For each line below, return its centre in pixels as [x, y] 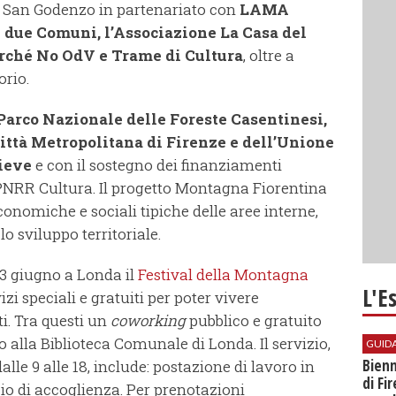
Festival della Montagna [223, 275]
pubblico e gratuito [255, 321]
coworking [150, 321]
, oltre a [269, 56]
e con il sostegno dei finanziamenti [157, 165]
